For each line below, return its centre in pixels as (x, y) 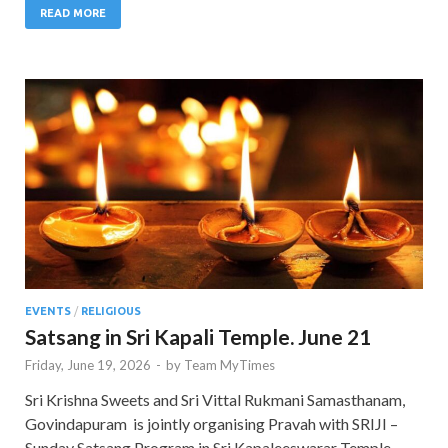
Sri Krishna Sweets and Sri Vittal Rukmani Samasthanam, (215, 399)
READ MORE (73, 12)
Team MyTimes (229, 364)
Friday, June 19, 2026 (88, 364)
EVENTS (48, 310)
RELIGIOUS (111, 310)
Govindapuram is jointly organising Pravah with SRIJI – (211, 423)
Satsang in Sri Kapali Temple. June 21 (198, 336)
